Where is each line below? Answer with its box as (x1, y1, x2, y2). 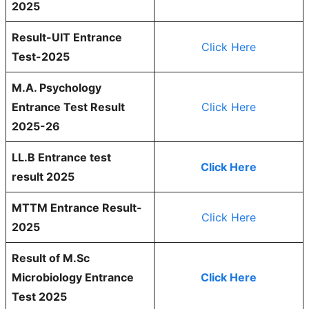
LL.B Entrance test (12, 150, 111, 165)
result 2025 (12, 170, 74, 184)
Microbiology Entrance (12, 270, 134, 285)
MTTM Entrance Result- (12, 201, 142, 215)
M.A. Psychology (12, 81, 101, 95)
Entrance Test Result (12, 100, 125, 114)
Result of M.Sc (12, 251, 90, 266)
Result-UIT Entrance (12, 30, 122, 45)
